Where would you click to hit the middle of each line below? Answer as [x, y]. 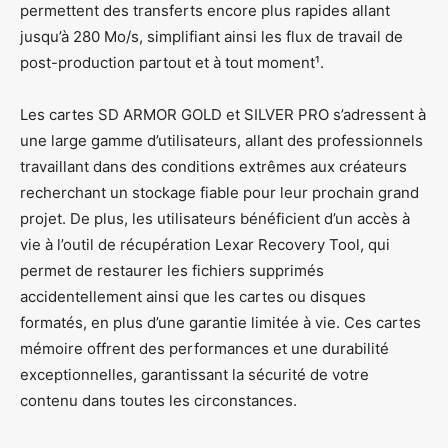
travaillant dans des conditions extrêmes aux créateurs [213, 166]
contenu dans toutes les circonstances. [158, 400]
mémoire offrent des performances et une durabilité [204, 348]
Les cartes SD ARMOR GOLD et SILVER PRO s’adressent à [223, 114]
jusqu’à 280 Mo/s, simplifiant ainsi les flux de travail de [211, 36]
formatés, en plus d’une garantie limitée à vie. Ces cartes [220, 322]
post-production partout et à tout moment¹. [172, 62]
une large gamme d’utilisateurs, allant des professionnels [221, 140]
